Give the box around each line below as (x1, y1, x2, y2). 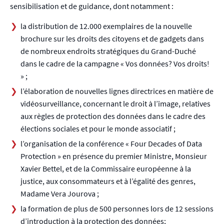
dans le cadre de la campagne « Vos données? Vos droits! (20, 58, 210, 68)
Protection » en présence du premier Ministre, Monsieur (20, 151, 207, 161)
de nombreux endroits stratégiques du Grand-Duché (20, 45, 196, 56)
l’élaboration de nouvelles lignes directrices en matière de (20, 85, 214, 96)
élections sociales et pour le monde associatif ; (20, 123, 176, 133)
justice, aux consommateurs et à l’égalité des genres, (20, 176, 196, 186)
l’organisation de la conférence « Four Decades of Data (20, 138, 202, 149)
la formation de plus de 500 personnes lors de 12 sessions (20, 203, 214, 214)
